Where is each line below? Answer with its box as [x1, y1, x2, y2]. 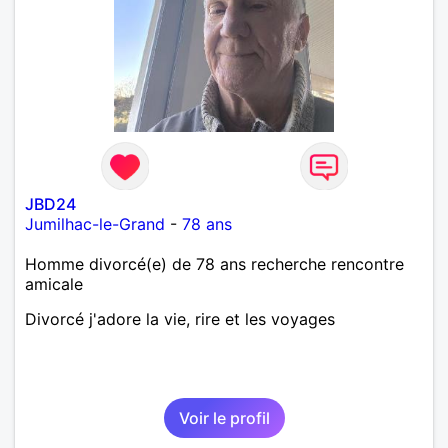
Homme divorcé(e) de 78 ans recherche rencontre [25, 253, 404, 274]
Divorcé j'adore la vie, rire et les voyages [25, 308, 335, 329]
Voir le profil [178, 407, 270, 428]
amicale [25, 273, 83, 294]
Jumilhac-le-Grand [25, 213, 165, 234]
